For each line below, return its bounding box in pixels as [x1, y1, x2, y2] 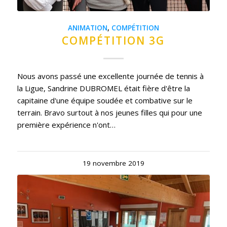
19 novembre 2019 [82, 159, 144, 168]
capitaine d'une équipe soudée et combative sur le [17, 95, 193, 106]
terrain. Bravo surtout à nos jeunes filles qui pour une [17, 107, 202, 118]
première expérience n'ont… [17, 120, 116, 130]
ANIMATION [67, 23, 107, 33]
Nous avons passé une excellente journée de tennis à [17, 71, 204, 82]
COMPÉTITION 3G [62, 33, 165, 48]
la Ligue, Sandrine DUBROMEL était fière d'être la [17, 83, 190, 94]
